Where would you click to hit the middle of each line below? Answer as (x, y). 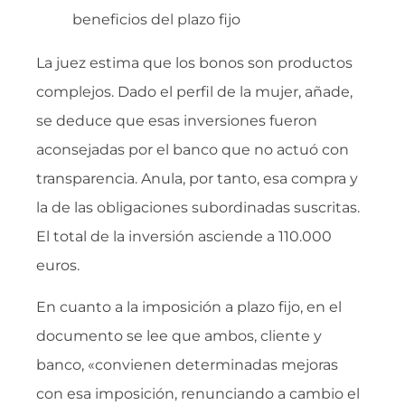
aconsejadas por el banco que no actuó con (193, 149)
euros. (58, 265)
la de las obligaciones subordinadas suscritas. (198, 207)
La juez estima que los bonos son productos (194, 62)
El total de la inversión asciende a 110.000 (184, 236)
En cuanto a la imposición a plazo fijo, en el (189, 307)
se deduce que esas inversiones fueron (177, 120)
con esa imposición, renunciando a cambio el (198, 394)
